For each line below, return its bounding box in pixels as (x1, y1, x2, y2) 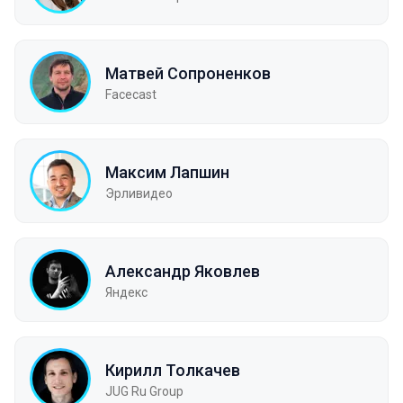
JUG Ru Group (105, 383, 184, 399)
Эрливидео (105, 185, 173, 201)
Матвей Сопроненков (105, 63, 271, 83)
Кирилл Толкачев (105, 360, 240, 380)
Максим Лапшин (105, 162, 229, 182)
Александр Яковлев (105, 261, 260, 281)
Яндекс (105, 284, 148, 300)
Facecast (105, 86, 157, 102)
